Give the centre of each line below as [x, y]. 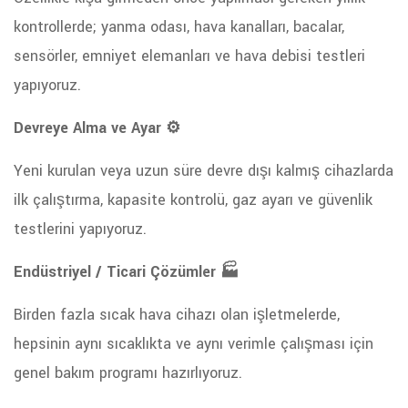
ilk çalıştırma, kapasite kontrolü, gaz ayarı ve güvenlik [193, 200]
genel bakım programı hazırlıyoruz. [128, 373]
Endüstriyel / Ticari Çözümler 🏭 [127, 272]
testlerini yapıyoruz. [80, 229]
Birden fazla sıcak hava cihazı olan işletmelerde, [177, 315]
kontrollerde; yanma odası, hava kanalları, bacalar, [179, 27]
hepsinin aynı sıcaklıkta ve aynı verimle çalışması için [194, 344]
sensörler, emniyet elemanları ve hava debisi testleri [189, 56]
